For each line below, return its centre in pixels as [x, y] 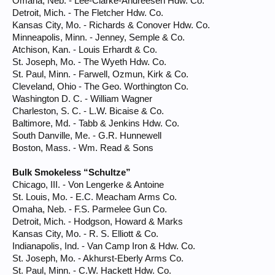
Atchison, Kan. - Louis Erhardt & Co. [85, 50]
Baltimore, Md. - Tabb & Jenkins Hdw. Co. [96, 123]
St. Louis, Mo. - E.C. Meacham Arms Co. [95, 197]
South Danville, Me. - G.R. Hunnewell [87, 136]
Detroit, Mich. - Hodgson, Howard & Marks [98, 222]
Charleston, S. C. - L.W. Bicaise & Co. [88, 111]
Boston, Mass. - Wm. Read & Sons [83, 148]
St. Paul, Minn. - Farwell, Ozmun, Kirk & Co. [100, 74]
